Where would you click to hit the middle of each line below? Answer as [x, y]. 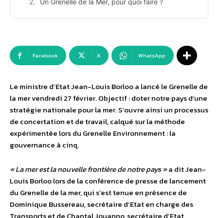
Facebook [45, 56]
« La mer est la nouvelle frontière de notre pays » [88, 169]
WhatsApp [152, 56]
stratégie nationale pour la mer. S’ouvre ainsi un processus [109, 110]
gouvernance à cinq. [44, 145]
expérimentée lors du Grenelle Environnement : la [93, 133]
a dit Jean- [186, 169]
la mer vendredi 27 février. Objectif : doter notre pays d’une [109, 98]
